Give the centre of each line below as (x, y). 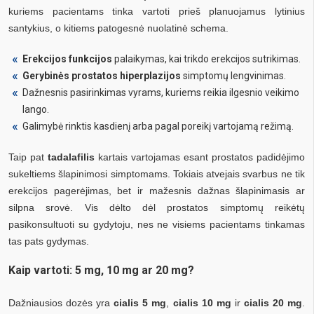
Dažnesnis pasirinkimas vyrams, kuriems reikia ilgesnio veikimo (161, 92)
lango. (36, 109)
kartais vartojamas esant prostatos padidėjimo (200, 157)
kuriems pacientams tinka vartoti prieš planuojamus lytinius (157, 11)
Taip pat (28, 157)
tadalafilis (71, 157)
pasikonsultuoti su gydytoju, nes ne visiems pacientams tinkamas (157, 224)
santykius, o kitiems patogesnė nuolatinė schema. (118, 28)
